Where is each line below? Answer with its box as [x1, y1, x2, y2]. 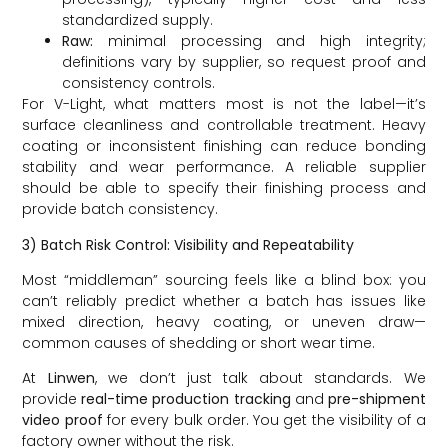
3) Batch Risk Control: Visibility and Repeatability [22, 234, 355, 255]
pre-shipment [327, 389, 426, 410]
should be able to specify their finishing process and [22, 178, 426, 199]
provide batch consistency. [22, 199, 219, 220]
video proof [22, 410, 103, 431]
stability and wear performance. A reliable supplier [22, 157, 426, 178]
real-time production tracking [81, 389, 291, 410]
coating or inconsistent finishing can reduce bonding [22, 136, 426, 157]
